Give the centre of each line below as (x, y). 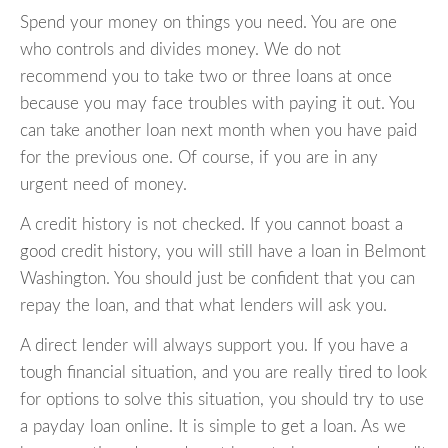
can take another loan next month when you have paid (218, 131)
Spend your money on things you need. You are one (208, 23)
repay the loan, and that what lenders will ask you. (203, 306)
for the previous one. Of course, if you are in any (199, 158)
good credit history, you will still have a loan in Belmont (223, 252)
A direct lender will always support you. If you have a (214, 346)
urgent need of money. (103, 185)
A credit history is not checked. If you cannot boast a (211, 225)
